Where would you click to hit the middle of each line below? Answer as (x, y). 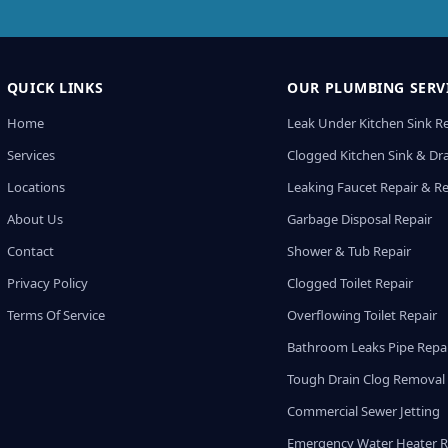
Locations (35, 187)
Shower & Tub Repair (349, 251)
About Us (34, 219)
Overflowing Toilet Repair (362, 315)
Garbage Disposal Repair (360, 219)
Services (30, 155)
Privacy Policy (47, 283)
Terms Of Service (55, 315)
